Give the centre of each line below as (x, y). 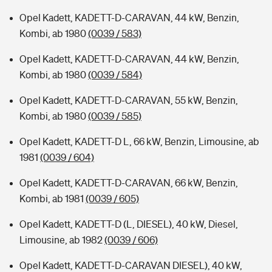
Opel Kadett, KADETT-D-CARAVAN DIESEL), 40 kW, (131, 265)
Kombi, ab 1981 (53, 199)
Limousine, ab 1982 (62, 240)
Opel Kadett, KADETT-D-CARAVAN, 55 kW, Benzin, (129, 100)
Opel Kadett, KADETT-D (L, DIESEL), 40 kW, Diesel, (129, 224)
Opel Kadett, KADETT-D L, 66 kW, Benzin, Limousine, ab (139, 141)
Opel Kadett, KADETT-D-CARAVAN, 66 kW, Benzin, (129, 183)
